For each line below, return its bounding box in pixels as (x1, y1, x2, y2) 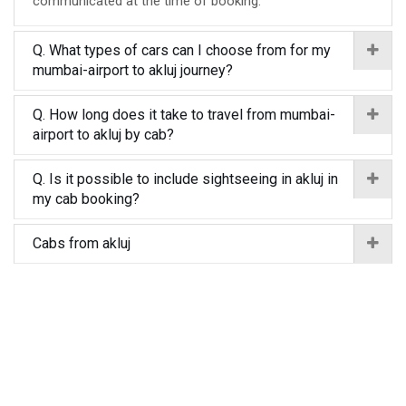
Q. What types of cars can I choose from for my (33, 42, 331, 59)
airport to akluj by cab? (33, 126, 174, 143)
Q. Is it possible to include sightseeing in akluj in (33, 170, 338, 188)
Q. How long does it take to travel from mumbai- (33, 106, 335, 123)
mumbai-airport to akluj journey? (33, 62, 233, 79)
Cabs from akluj (33, 235, 130, 252)
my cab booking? (33, 190, 140, 208)
